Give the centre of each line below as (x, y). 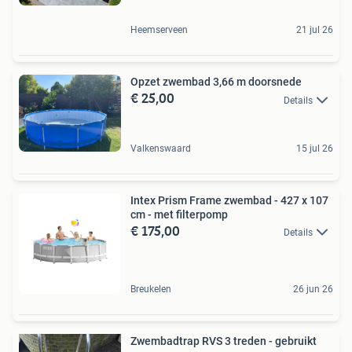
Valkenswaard (161, 149)
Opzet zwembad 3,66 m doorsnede (216, 82)
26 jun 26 (313, 290)
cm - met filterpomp (179, 215)
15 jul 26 (315, 149)
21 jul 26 (315, 30)
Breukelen (151, 290)
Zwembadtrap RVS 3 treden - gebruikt (224, 341)
